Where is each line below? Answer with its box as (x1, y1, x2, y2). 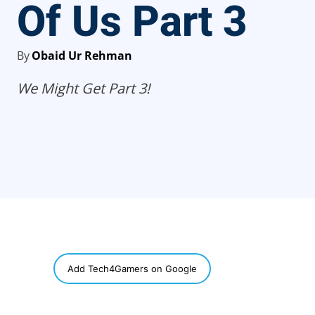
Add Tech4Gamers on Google (67, 263, 197, 274)
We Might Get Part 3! (17, 78, 150, 98)
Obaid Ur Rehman (32, 47, 132, 63)
